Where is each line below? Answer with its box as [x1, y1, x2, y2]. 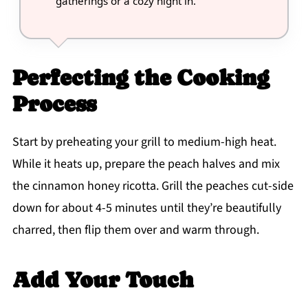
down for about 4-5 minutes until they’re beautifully [12, 199, 281, 217]
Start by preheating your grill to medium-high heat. [12, 133, 276, 151]
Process [12, 91, 96, 117]
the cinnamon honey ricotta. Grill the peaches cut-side [12, 177, 294, 195]
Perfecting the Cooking [12, 65, 269, 91]
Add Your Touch [12, 267, 194, 293]
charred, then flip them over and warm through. [12, 221, 259, 239]
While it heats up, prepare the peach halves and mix [12, 155, 280, 173]
